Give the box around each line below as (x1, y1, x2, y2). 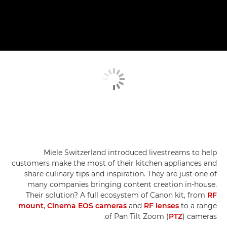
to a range (179, 201, 217, 210)
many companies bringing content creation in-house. (27, 179, 217, 189)
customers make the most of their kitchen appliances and (12, 158, 217, 168)
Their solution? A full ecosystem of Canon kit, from (26, 190, 207, 200)
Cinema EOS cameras (47, 201, 127, 210)
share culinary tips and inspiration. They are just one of (24, 169, 217, 178)
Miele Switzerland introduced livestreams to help (44, 147, 217, 157)
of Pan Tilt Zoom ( (105, 211, 169, 221)
